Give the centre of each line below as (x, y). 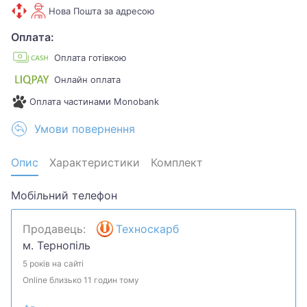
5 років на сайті (53, 263)
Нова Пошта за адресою (102, 11)
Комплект (177, 162)
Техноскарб (147, 229)
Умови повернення (85, 129)
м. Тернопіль (57, 245)
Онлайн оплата (88, 79)
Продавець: (54, 229)
